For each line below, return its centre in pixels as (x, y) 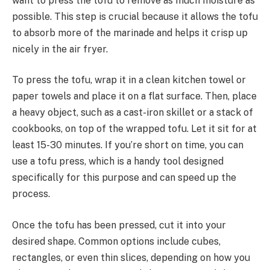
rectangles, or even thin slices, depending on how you (131, 257)
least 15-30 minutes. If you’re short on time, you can (128, 145)
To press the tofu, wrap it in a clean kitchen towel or (129, 80)
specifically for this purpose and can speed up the (124, 178)
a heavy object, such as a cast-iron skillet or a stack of (133, 113)
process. (31, 194)
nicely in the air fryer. (60, 49)
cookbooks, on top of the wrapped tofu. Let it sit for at (134, 129)
